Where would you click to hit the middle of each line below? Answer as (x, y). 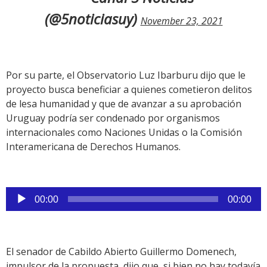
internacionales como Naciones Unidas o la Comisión (124, 133)
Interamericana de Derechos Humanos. (93, 147)
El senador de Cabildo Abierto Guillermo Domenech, (121, 252)
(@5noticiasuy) (92, 19)
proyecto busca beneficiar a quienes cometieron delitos (129, 90)
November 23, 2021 (181, 21)
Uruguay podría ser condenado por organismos (113, 118)
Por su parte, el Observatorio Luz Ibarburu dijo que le (126, 75)
